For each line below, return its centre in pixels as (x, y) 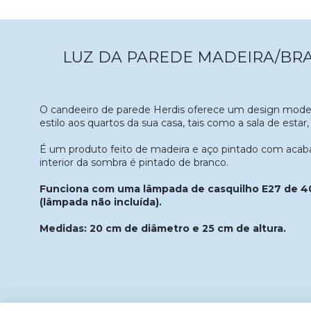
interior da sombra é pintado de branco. (134, 163)
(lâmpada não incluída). (101, 202)
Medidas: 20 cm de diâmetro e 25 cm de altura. (163, 229)
